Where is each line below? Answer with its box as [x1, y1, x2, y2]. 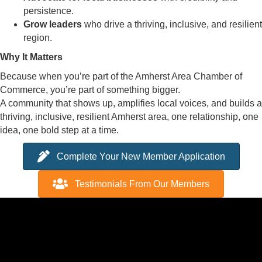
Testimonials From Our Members [75, 179, 209, 189]
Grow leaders [23, 19, 82, 29]
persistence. [23, 6, 74, 16]
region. [23, 33, 52, 43]
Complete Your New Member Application [56, 151, 225, 162]
